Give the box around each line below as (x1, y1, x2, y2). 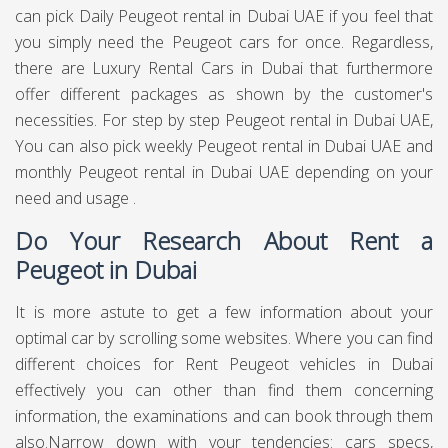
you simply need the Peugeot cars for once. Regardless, (15, 31, 433, 53)
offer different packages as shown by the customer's (15, 83, 433, 105)
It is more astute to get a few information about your (15, 301, 433, 323)
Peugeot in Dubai (15, 253, 197, 286)
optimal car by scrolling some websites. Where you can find (15, 327, 433, 349)
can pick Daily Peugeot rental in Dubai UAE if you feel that (15, 5, 433, 27)
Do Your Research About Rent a (15, 224, 433, 257)
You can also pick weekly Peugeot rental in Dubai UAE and (15, 135, 433, 157)
